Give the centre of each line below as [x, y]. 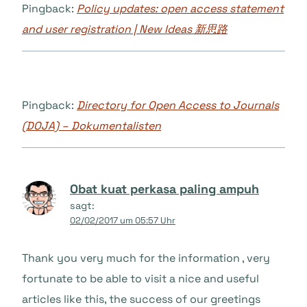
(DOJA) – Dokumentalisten [91, 126]
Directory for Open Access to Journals [178, 106]
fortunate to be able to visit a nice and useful [140, 278]
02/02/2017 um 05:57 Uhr [123, 221]
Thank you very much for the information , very [146, 258]
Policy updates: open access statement [180, 9]
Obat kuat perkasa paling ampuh [164, 189]
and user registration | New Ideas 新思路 [125, 29]
